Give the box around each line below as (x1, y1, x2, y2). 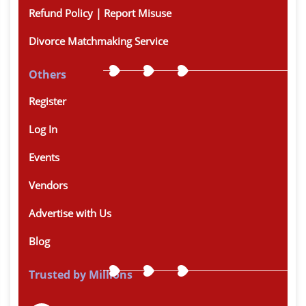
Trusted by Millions (29, 266, 133, 282)
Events (29, 150, 59, 164)
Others (29, 66, 66, 82)
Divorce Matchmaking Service (29, 33, 168, 48)
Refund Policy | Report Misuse (29, 5, 171, 20)
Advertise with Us (29, 206, 111, 220)
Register (29, 94, 66, 108)
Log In (29, 122, 57, 136)
